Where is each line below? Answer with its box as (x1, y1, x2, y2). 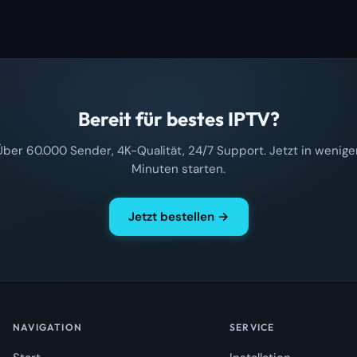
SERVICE (229, 320, 275, 333)
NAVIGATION (12, 320, 82, 333)
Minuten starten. (131, 160, 226, 177)
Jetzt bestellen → (127, 208, 229, 225)
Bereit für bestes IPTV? (77, 107, 280, 131)
